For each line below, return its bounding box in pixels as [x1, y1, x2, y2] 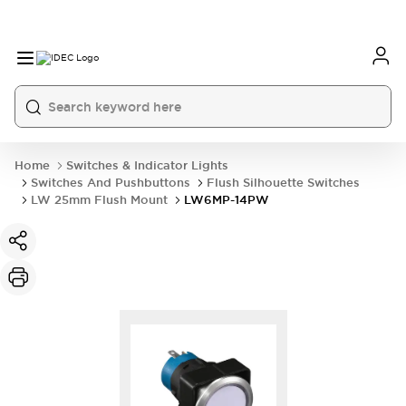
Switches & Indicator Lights [66, 158, 228, 173]
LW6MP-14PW [184, 192, 269, 208]
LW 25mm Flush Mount [31, 192, 168, 208]
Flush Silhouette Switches [207, 175, 360, 190]
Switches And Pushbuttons [31, 175, 190, 190]
